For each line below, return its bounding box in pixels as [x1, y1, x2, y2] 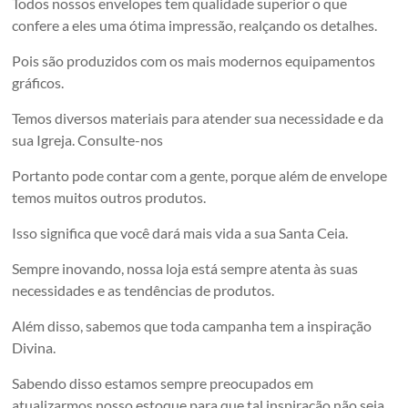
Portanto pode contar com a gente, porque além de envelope [12, 166, 388, 184]
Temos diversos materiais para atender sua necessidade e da [12, 108, 384, 127]
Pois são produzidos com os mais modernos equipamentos [12, 51, 376, 69]
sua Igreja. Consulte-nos [12, 130, 164, 148]
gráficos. [12, 73, 65, 91]
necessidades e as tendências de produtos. [12, 280, 275, 299]
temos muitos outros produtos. [12, 188, 207, 206]
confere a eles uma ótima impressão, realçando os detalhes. [12, 15, 378, 34]
